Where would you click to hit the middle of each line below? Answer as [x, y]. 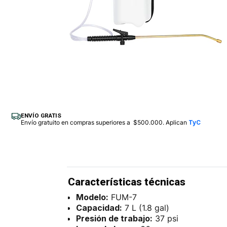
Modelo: [92, 197]
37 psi [166, 218]
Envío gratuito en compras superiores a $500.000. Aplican [104, 122]
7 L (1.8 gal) [146, 207]
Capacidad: [99, 207]
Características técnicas [127, 182]
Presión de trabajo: [115, 218]
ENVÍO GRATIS [41, 115]
